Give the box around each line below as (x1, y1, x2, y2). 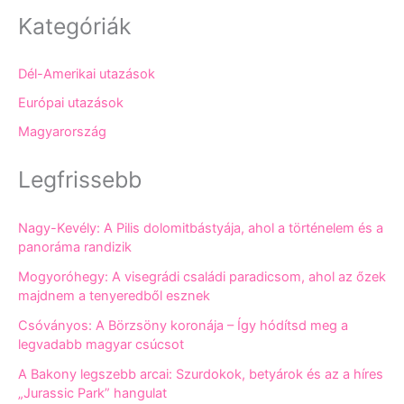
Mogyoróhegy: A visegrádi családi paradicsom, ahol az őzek (18, 268, 386, 285)
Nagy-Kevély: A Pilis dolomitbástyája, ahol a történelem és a (18, 219, 383, 236)
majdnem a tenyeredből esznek (18, 287, 210, 304)
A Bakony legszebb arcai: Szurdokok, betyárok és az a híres (18, 365, 383, 382)
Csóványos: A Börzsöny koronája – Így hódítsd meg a (18, 317, 348, 334)
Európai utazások (18, 95, 124, 112)
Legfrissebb (18, 166, 142, 194)
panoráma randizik (18, 238, 132, 255)
